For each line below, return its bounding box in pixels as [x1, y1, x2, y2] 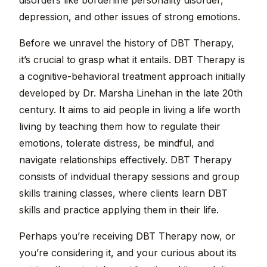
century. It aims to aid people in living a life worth [19, 104, 240, 116]
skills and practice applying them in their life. [19, 204, 219, 216]
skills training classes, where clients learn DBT [19, 187, 228, 200]
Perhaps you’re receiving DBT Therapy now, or [19, 230, 235, 243]
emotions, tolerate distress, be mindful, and [19, 137, 214, 150]
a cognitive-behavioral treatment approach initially [19, 70, 246, 83]
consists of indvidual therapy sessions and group [19, 170, 240, 183]
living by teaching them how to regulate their [19, 120, 221, 133]
